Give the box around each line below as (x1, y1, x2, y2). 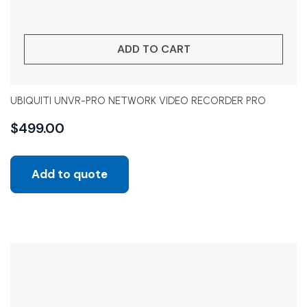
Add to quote (32, 167, 108, 182)
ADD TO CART (116, 42, 191, 56)
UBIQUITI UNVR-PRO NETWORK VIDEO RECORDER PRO (10, 95, 266, 107)
